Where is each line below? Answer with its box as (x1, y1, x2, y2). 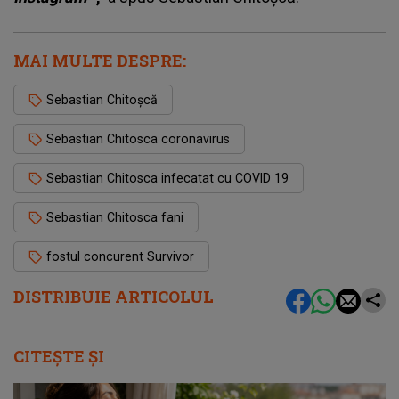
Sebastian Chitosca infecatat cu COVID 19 (46, 170, 289, 185)
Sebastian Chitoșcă (46, 92, 158, 107)
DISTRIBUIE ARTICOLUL (13, 285, 214, 307)
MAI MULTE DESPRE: (13, 49, 186, 71)
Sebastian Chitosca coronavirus (46, 131, 230, 146)
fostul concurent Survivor (46, 248, 194, 264)
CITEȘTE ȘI (13, 345, 104, 367)
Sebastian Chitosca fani (46, 209, 183, 224)
